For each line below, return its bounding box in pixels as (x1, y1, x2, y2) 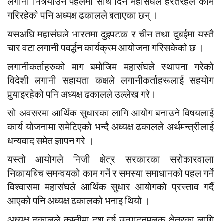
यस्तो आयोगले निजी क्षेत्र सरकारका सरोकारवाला (7, 151, 214, 168)
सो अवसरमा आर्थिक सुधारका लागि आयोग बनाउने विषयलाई (7, 105, 214, 122)
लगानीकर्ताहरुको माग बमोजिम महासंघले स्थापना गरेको (7, 58, 214, 75)
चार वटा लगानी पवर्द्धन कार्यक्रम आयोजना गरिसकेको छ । (7, 39, 204, 57)
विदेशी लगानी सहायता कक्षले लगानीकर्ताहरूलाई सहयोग (7, 72, 214, 89)
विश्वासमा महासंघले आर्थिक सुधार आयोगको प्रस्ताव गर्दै (7, 179, 214, 196)
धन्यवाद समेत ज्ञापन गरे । (7, 132, 94, 149)
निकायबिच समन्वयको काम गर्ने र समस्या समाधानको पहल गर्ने (7, 165, 214, 182)
